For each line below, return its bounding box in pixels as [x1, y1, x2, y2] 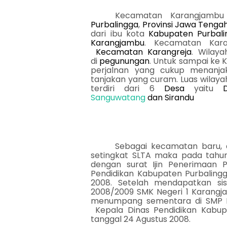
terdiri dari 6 [91, 83, 164, 94]
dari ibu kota [91, 28, 149, 40]
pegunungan [99, 55, 150, 67]
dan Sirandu [145, 92, 195, 103]
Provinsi [142, 19, 173, 30]
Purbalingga [91, 19, 139, 30]
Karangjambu [91, 37, 145, 49]
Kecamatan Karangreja [95, 46, 192, 58]
